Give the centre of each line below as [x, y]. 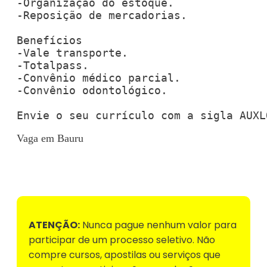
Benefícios [49, 40]
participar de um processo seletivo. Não [122, 240]
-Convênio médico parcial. [99, 77]
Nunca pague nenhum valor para [158, 225]
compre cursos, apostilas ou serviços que [125, 254]
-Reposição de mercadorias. [102, 15]
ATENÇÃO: [54, 225]
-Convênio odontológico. [92, 90]
